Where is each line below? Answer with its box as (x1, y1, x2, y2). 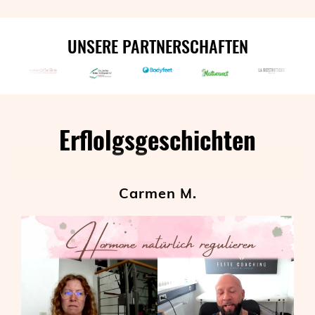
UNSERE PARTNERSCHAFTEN (67, 32, 248, 58)
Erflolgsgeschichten (59, 120, 256, 157)
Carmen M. (118, 184, 197, 202)
